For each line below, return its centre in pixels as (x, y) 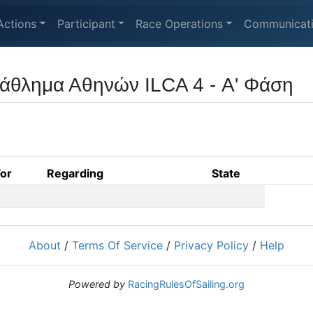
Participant (86, 23)
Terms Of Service (117, 245)
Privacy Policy (211, 245)
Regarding (75, 173)
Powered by (97, 284)
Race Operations (180, 23)
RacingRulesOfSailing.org (186, 284)
